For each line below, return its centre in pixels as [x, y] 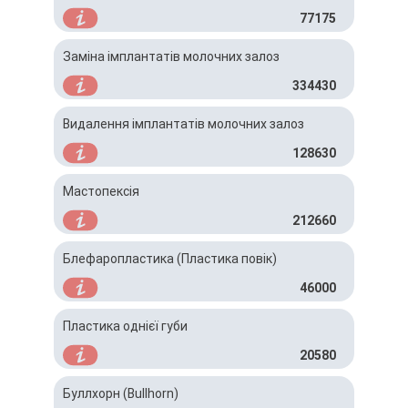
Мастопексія [101, 191]
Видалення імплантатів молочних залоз [184, 124]
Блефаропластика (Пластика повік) [170, 259]
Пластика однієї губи [125, 326]
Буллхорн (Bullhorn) [121, 393]
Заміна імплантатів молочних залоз [171, 56]
